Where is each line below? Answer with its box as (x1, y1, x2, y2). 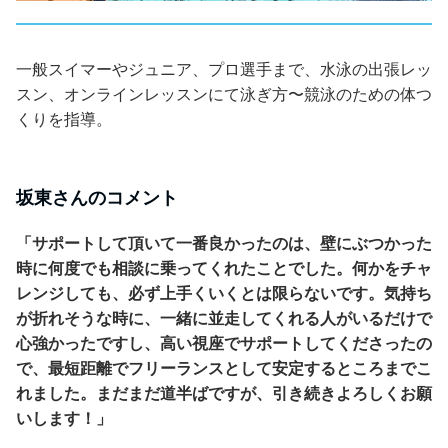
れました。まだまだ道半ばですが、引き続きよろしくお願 (16, 383, 432, 403)
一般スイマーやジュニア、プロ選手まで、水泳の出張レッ (16, 59, 432, 79)
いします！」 (16, 408, 112, 428)
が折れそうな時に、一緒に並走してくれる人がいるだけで (16, 308, 432, 328)
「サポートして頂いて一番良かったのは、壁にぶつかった (16, 233, 432, 253)
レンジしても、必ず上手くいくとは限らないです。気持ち (16, 283, 432, 303)
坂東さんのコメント (16, 187, 178, 208)
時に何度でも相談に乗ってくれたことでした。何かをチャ (16, 258, 432, 278)
